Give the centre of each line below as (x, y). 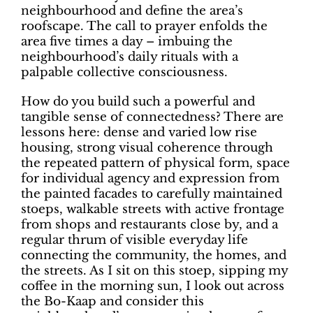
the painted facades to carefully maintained (152, 194)
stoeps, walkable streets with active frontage (153, 209)
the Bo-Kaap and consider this (112, 301)
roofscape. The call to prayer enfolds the (144, 26)
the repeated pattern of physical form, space (155, 163)
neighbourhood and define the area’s (132, 11)
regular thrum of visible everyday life (134, 240)
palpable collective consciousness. (124, 72)
